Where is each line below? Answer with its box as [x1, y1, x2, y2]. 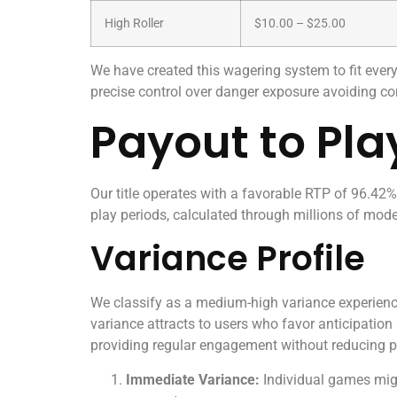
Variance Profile [90, 235, 365, 283]
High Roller [105, 16, 164, 32]
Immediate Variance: [126, 370, 260, 388]
